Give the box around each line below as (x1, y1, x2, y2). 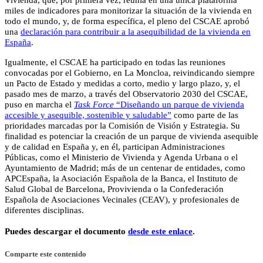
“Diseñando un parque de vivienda (114, 99, 244, 109)
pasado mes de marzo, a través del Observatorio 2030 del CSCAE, (5, 89, 248, 99)
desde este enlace (128, 226, 193, 236)
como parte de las (171, 110, 238, 120)
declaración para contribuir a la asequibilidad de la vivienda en (21, 26, 251, 36)
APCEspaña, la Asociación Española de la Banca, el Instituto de (5, 173, 238, 183)
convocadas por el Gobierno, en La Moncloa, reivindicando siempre (5, 68, 255, 77)
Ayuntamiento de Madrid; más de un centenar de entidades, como (5, 163, 245, 173)
